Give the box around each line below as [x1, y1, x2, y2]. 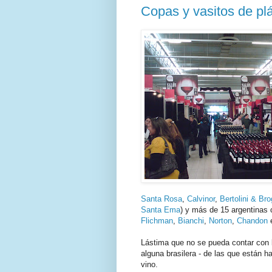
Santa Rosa [141, 194, 182, 203]
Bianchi [178, 216, 204, 225]
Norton [209, 216, 232, 225]
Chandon [237, 216, 268, 225]
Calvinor [187, 194, 215, 203]
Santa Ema [141, 205, 180, 214]
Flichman [141, 216, 173, 225]
